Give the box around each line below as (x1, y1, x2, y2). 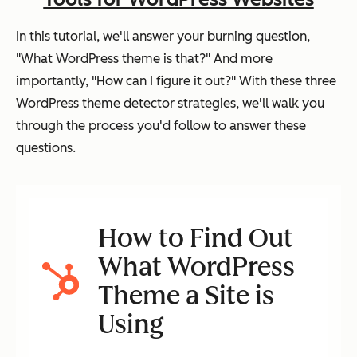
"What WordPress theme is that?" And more (16, 51, 273, 67)
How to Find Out (97, 223, 293, 254)
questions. (16, 140, 79, 156)
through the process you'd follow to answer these (16, 118, 306, 134)
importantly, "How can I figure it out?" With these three (16, 73, 336, 89)
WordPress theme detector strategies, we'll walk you (16, 96, 324, 112)
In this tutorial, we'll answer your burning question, (16, 29, 310, 45)
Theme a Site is (97, 280, 274, 312)
